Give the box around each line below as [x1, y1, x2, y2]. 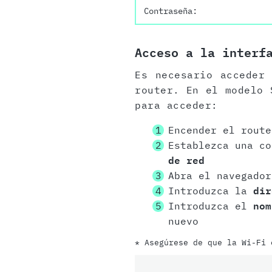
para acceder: [135, 99, 218, 112]
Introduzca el [168, 200, 253, 212]
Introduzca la [168, 185, 253, 197]
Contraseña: [144, 5, 197, 17]
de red [168, 154, 205, 167]
